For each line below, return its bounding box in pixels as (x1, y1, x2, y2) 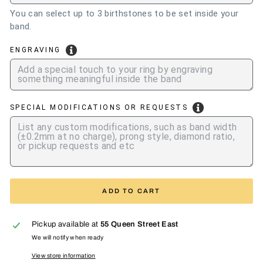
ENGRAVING (10, 46, 61, 54)
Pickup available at (31, 220, 101, 228)
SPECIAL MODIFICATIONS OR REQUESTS (10, 103, 188, 112)
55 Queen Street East (100, 220, 178, 228)
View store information (31, 252, 96, 259)
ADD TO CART (102, 187, 161, 194)
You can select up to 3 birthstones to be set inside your (10, 8, 239, 19)
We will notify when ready (31, 234, 104, 241)
